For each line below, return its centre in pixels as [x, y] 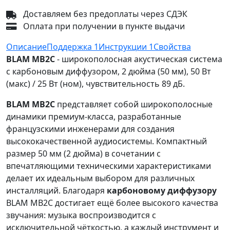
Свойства [172, 47]
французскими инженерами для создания [90, 129]
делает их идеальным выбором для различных [100, 178]
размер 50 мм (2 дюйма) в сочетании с [83, 154]
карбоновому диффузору [162, 191]
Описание [26, 47]
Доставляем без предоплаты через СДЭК [104, 14]
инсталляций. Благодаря [56, 191]
